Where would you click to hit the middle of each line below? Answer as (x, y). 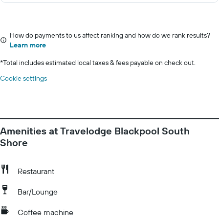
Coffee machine (45, 212)
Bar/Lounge (38, 192)
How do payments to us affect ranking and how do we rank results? (110, 35)
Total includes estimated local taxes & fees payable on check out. (99, 63)
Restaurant (36, 171)
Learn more (28, 45)
